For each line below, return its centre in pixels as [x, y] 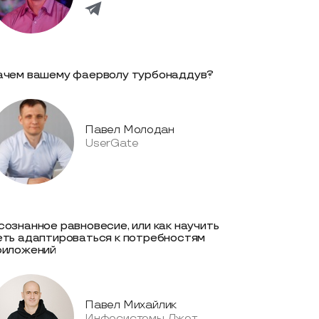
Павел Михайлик [131, 305]
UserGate [112, 143]
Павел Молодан [130, 130]
